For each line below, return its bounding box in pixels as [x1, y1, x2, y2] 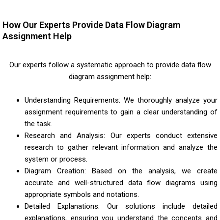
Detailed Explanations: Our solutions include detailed [25, 201, 218, 211]
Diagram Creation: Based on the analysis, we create [25, 166, 218, 175]
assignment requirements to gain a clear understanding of [25, 107, 218, 116]
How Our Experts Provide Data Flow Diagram [2, 19, 180, 30]
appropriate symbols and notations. [25, 190, 139, 199]
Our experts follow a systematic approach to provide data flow [9, 60, 211, 69]
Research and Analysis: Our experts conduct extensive [25, 131, 218, 140]
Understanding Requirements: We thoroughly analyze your [25, 95, 218, 105]
